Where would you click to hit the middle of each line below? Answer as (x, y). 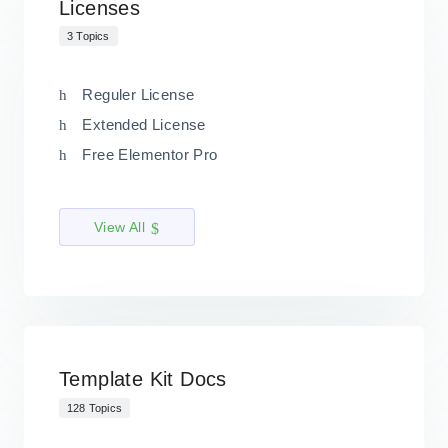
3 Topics (88, 36)
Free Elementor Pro (150, 155)
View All (120, 227)
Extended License (144, 125)
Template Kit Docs (143, 379)
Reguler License (138, 95)
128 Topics (94, 407)
